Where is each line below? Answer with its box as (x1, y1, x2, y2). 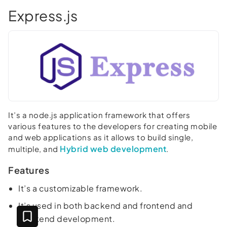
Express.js (8, 6, 78, 24)
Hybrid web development (60, 143, 166, 154)
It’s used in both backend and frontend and (18, 200, 193, 211)
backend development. (18, 213, 115, 224)
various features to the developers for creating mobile (8, 121, 217, 131)
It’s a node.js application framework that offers (8, 109, 190, 120)
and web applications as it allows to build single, (8, 132, 193, 142)
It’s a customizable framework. (18, 182, 142, 194)
